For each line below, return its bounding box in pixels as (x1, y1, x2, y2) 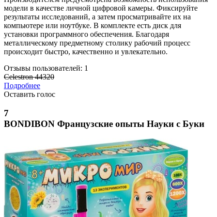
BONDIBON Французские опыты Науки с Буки (4, 119, 204, 129)
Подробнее (4, 81, 40, 90)
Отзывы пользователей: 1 (4, 64, 88, 73)
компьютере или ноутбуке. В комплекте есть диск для (4, 21, 181, 30)
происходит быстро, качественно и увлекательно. (4, 47, 168, 56)
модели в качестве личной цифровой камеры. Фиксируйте (4, 4, 198, 13)
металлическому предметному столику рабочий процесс (4, 39, 190, 47)
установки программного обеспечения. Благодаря (4, 30, 169, 39)
